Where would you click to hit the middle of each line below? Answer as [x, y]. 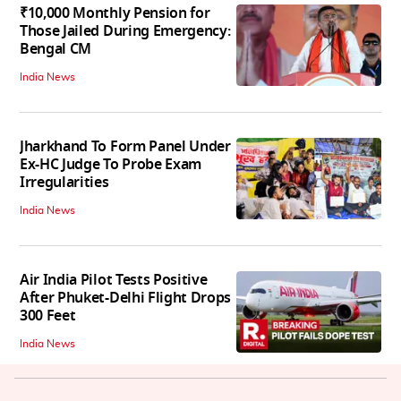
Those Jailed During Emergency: [125, 32]
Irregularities [64, 183]
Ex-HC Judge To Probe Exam [111, 165]
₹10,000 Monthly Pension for [115, 14]
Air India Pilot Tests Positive [114, 281]
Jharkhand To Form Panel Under [125, 147]
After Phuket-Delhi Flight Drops [126, 299]
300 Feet [48, 316]
